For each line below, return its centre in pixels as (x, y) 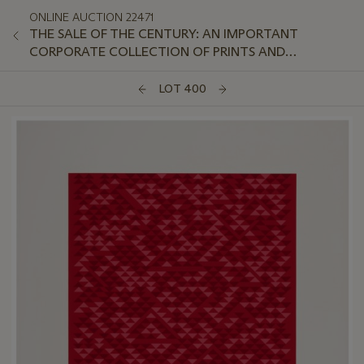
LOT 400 (182, 89)
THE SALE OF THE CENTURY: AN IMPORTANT (164, 34)
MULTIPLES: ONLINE (88, 69)
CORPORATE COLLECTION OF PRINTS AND (157, 52)
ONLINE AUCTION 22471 (91, 17)
